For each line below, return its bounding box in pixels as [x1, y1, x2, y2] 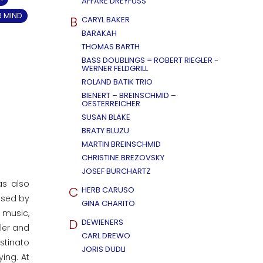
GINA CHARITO [82, 198, 135, 209]
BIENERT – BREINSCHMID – [82, 90, 176, 101]
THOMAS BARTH [82, 41, 140, 52]
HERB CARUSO [82, 184, 134, 195]
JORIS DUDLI [82, 244, 126, 255]
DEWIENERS [82, 217, 123, 228]
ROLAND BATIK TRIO [82, 76, 153, 87]
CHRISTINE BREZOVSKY [82, 152, 164, 163]
